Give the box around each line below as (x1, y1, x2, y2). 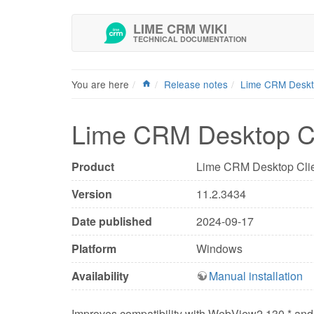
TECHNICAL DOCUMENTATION (133, 34, 247, 44)
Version (71, 186, 112, 203)
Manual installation (208, 268, 303, 285)
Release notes (164, 77, 228, 92)
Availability (71, 268, 129, 285)
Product (71, 158, 114, 175)
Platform (71, 240, 116, 257)
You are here (71, 77, 129, 92)
